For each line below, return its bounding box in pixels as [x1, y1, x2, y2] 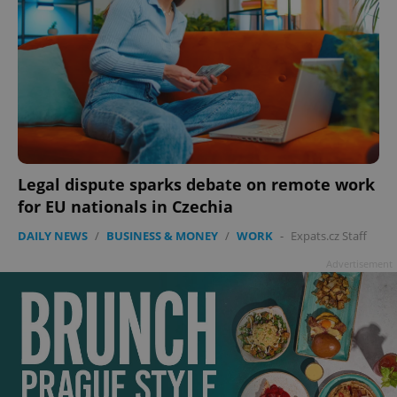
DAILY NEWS [18, 227, 88, 244]
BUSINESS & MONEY [106, 227, 218, 244]
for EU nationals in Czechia [18, 195, 233, 217]
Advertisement [326, 256, 393, 270]
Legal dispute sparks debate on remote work [18, 173, 375, 195]
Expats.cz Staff [291, 227, 367, 244]
